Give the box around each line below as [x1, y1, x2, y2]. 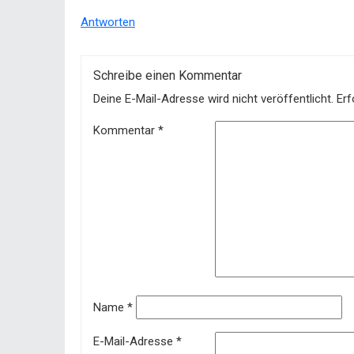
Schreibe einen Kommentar [93, 68, 242, 84]
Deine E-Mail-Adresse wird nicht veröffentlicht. [93, 92, 333, 107]
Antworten [81, 15, 135, 30]
